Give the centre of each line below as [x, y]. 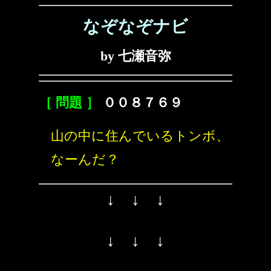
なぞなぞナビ [135, 26]
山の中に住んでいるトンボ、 [140, 136]
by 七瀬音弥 [135, 56]
